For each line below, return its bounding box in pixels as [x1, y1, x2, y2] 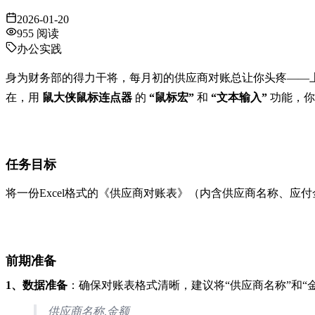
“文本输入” [211, 91, 267, 103]
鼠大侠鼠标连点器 [42, 91, 132, 103]
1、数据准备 [6, 278, 67, 291]
